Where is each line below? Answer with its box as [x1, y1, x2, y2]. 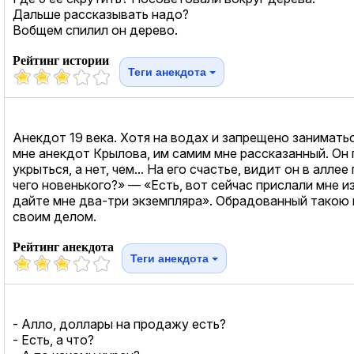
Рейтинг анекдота [13, 239, 114, 254]
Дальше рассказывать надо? [13, 6, 189, 22]
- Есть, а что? [13, 331, 94, 348]
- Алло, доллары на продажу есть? [13, 315, 226, 332]
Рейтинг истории [13, 53, 109, 67]
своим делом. [13, 208, 96, 224]
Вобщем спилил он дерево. [13, 21, 178, 38]
